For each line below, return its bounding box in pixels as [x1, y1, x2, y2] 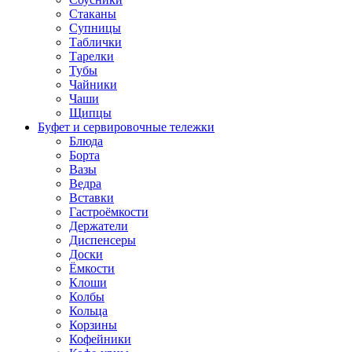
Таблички [69, 35, 122, 49]
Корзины [69, 318, 117, 332]
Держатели [69, 219, 128, 233]
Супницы [69, 21, 121, 35]
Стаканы [69, 7, 116, 21]
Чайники [69, 78, 117, 92]
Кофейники [69, 332, 131, 346]
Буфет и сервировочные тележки [38, 120, 214, 134]
